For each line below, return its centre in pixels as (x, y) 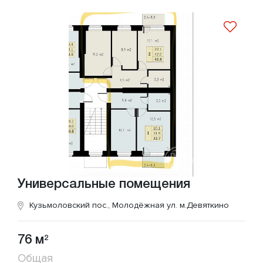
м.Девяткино (204, 205)
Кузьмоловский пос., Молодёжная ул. (104, 205)
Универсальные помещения (104, 184)
